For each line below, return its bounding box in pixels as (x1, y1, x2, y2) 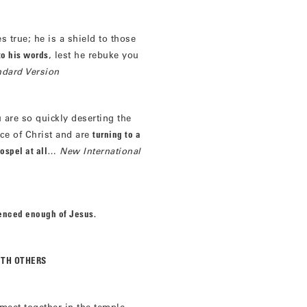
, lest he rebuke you (48, 49, 139, 61)
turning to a (93, 128, 140, 140)
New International (60, 145, 141, 157)
